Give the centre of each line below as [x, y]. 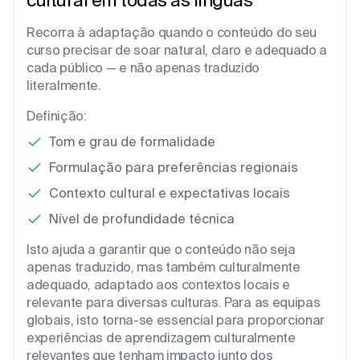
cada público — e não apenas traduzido [143, 68]
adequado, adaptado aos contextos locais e [158, 285]
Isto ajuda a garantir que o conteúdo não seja [161, 250]
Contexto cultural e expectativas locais [170, 193]
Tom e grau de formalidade [132, 142]
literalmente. [64, 86]
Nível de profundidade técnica [142, 219]
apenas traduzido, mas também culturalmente [164, 267]
